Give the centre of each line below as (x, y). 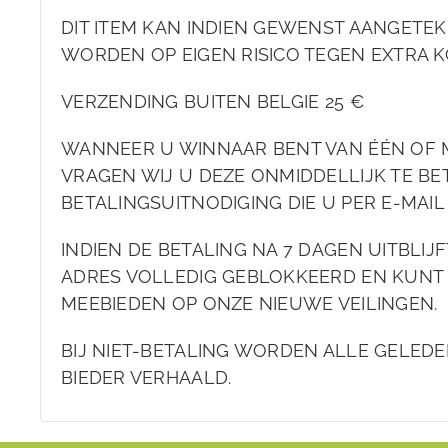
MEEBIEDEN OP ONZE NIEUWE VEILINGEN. (249, 304)
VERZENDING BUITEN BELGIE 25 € (212, 102)
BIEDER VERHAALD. (146, 378)
